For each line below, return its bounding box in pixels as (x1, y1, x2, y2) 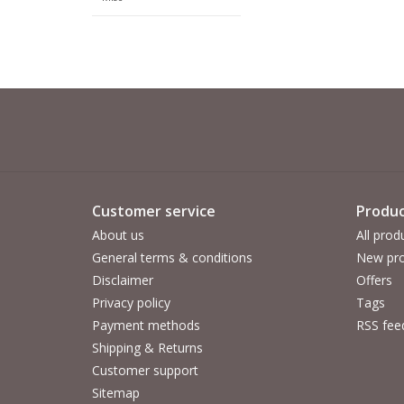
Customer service (92, 201, 216, 222)
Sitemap (92, 384, 140, 402)
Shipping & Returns (92, 339, 203, 357)
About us (92, 226, 144, 244)
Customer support (92, 362, 198, 380)
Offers (355, 271, 392, 289)
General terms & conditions (92, 249, 252, 267)
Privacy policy (92, 294, 170, 312)
